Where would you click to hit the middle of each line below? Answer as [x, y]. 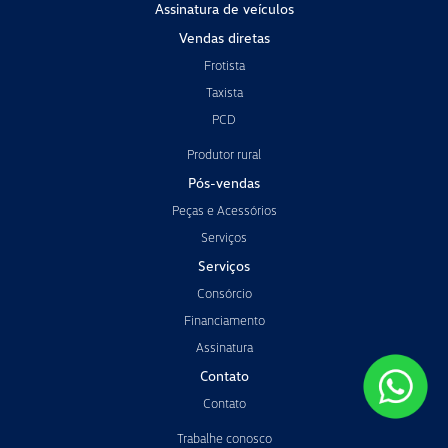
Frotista [224, 64]
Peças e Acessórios [224, 209]
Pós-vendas [224, 182]
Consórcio [224, 292]
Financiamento [224, 319]
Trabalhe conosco [224, 437]
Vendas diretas [224, 37]
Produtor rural [224, 153]
